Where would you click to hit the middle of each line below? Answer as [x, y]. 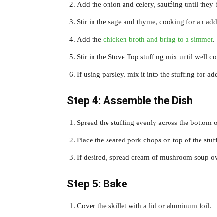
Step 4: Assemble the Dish [130, 100]
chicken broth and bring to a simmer [158, 39]
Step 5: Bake [97, 184]
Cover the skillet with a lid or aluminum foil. [144, 206]
